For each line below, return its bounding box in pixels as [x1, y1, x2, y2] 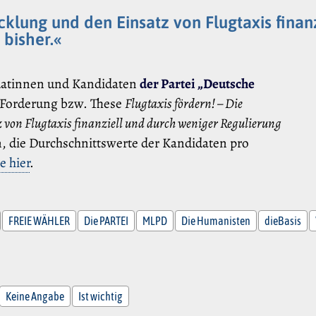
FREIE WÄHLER [8, 214, 71, 227]
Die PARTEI [84, 214, 129, 227]
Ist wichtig [78, 289, 123, 303]
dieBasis [265, 214, 302, 227]
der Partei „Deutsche [140, 74, 255, 94]
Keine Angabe [6, 289, 65, 303]
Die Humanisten [181, 214, 251, 227]
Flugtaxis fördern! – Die [125, 94, 243, 114]
